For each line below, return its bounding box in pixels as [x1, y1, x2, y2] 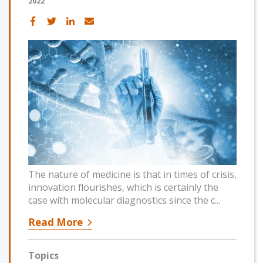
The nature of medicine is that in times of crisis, [28, 167, 237, 181]
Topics [28, 248, 59, 262]
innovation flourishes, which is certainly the [28, 180, 218, 194]
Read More [28, 215, 83, 229]
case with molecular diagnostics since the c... [28, 193, 220, 207]
